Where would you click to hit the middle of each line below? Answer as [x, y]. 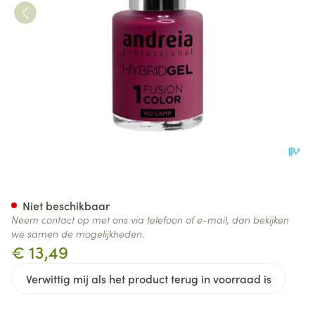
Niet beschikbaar [66, 205]
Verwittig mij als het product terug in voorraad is [149, 278]
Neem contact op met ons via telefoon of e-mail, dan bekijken [150, 219]
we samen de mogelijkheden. [78, 233]
